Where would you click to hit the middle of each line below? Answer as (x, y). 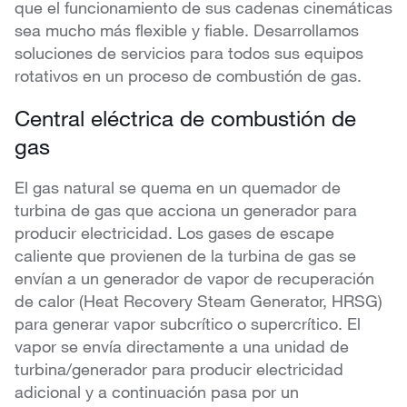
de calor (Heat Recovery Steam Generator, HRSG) (199, 301)
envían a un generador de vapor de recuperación (194, 278)
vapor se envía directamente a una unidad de (182, 347)
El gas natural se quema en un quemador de (178, 188)
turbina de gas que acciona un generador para (186, 210)
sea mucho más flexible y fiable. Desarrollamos (187, 30)
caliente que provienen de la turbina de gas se (185, 256)
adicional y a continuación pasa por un (157, 392)
